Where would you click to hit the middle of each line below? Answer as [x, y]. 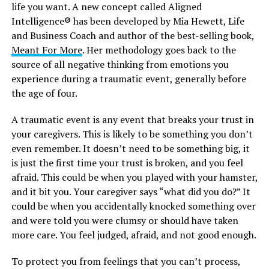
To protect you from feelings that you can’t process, [125, 261]
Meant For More [47, 50]
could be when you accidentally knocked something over [133, 206]
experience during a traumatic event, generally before [128, 78]
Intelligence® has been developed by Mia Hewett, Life [128, 21]
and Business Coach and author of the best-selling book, [132, 35]
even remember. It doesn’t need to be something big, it [130, 148]
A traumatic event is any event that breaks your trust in [132, 119]
